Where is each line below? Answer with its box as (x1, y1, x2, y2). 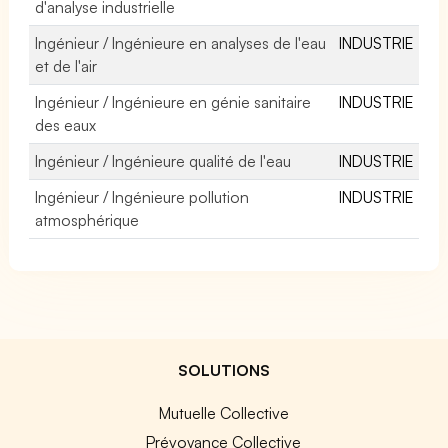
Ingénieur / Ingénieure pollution (35, 186, 250, 207)
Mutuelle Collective (158, 402, 289, 423)
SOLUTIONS (178, 359, 270, 380)
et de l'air (35, 55, 98, 76)
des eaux (35, 114, 97, 135)
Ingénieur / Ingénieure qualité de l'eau (35, 150, 292, 171)
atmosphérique (35, 209, 139, 230)
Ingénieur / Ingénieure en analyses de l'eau (35, 32, 327, 53)
